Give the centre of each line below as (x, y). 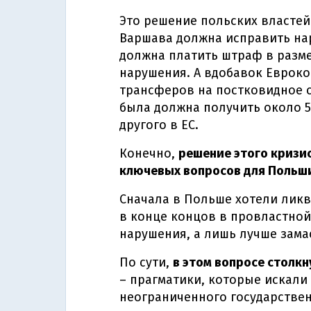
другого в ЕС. (159, 125)
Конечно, (149, 153)
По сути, (146, 262)
